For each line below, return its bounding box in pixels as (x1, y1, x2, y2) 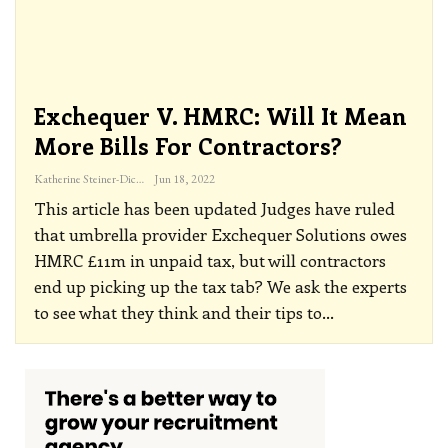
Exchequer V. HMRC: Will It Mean (34, 99, 407, 131)
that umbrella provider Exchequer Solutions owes (34, 222, 407, 245)
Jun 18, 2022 (154, 170, 215, 187)
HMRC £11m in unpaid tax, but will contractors (34, 248, 386, 271)
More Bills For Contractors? (34, 129, 342, 161)
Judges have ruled (261, 196, 395, 219)
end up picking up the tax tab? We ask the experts (34, 274, 407, 297)
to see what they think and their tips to (34, 300, 322, 323)
